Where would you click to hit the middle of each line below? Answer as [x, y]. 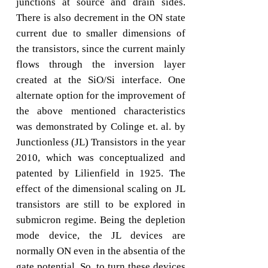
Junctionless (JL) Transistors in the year [101, 142]
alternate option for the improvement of [101, 96]
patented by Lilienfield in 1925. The [101, 173]
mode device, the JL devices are [101, 236]
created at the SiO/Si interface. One [101, 80]
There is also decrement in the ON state [101, 18]
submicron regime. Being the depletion [101, 220]
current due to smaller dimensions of [101, 33]
